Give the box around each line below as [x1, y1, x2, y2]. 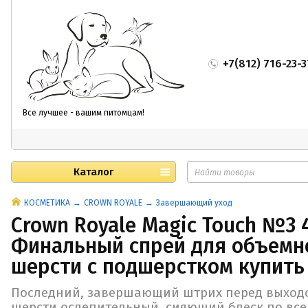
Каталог [74, 166, 113, 178]
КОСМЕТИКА [24, 198, 70, 208]
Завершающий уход [156, 198, 232, 208]
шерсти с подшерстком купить [11, 254, 305, 279]
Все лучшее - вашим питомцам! [23, 107, 144, 118]
